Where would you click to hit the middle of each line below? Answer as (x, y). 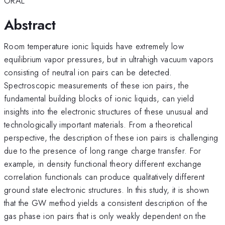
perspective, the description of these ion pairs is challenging (111, 137)
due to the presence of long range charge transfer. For (103, 150)
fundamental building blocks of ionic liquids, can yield (99, 98)
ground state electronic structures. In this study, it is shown (107, 190)
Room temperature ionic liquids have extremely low (94, 46)
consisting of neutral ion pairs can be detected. (88, 72)
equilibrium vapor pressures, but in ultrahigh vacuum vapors (109, 59)
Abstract (30, 25)
